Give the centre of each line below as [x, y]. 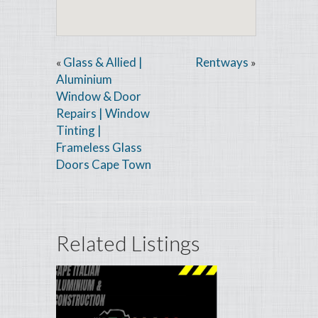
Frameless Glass [99, 148]
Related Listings [128, 243]
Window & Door [99, 97]
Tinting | [79, 131]
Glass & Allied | [103, 62]
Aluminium [84, 79]
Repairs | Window [103, 114]
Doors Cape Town [104, 165]
